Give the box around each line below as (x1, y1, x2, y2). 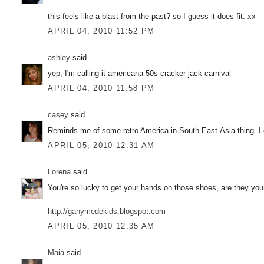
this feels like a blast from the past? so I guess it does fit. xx (48, 11, 256, 21)
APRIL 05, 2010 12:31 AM (48, 141, 155, 150)
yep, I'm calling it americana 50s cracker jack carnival (48, 68, 232, 78)
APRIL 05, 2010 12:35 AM (48, 222, 155, 231)
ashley (48, 53, 71, 62)
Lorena (48, 167, 71, 177)
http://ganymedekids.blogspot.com (48, 206, 166, 216)
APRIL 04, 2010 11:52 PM (48, 27, 155, 36)
